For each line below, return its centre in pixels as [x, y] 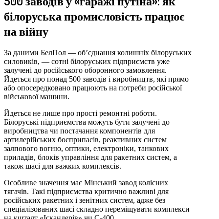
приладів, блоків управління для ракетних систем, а [90, 157]
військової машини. [37, 96]
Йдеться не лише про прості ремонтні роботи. [80, 113]
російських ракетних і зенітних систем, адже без [85, 200]
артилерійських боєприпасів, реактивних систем [85, 139]
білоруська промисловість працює [94, 16]
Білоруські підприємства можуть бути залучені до [87, 122]
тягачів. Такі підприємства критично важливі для [86, 191]
